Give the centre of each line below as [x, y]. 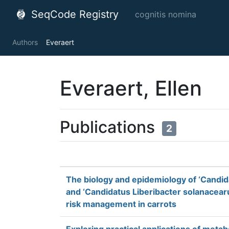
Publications [109, 127]
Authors [25, 42]
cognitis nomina [166, 14]
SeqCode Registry [73, 14]
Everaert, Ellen [131, 88]
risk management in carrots [121, 204]
